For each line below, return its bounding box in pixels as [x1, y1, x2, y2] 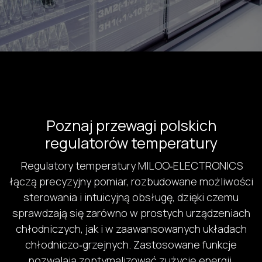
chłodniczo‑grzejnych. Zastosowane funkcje [25, 237, 237, 251]
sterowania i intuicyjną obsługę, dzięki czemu [23, 189, 239, 204]
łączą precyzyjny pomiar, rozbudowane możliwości [9, 174, 253, 188]
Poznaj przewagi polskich [46, 115, 216, 136]
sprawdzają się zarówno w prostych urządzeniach [12, 205, 250, 220]
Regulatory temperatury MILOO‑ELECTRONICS [19, 158, 243, 173]
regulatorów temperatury [44, 132, 218, 153]
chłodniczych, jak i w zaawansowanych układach [15, 221, 247, 236]
